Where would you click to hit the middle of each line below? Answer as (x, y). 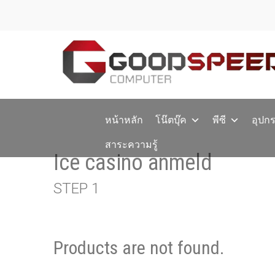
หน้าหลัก (124, 120)
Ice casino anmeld (133, 163)
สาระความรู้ (132, 145)
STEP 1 (76, 188)
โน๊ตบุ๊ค (171, 120)
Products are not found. (139, 248)
